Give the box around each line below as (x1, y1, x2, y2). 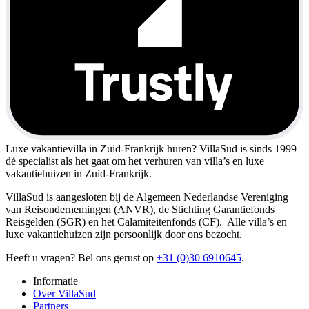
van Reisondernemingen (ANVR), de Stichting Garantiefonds (6, 203, 275, 215)
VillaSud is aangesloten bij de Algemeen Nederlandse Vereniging (6, 190, 288, 203)
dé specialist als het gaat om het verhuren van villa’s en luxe (6, 154, 264, 167)
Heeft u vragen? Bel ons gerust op (6, 251, 157, 263)
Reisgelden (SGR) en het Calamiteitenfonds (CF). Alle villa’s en (6, 215, 287, 228)
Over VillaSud (33, 287, 96, 299)
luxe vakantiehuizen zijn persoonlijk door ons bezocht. (6, 228, 242, 240)
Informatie (33, 275, 78, 287)
